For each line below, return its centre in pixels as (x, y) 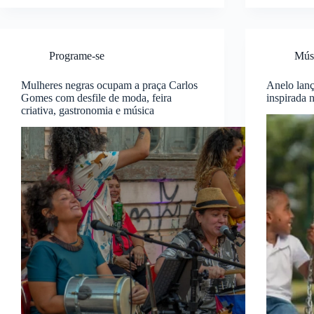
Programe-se (77, 55)
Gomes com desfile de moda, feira (96, 97)
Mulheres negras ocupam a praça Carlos (109, 85)
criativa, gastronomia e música (88, 110)
